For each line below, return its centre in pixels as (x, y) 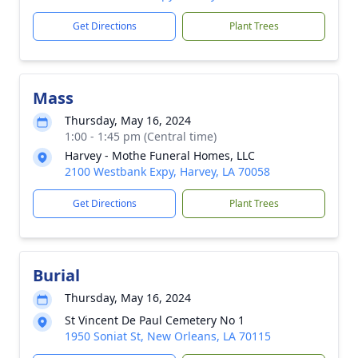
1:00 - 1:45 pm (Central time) (141, 136)
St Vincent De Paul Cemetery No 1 (155, 320)
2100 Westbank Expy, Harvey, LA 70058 (167, 171)
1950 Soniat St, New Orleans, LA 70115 (168, 336)
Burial (56, 275)
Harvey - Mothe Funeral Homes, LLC (160, 155)
